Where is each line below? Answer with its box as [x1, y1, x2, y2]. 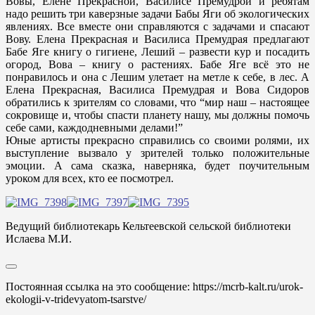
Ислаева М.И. [6, 233, 72, 245]
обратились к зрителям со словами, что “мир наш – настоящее [6, 96, 309, 108]
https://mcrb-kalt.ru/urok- [193, 281, 303, 292]
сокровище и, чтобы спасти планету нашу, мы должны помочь [6, 109, 309, 121]
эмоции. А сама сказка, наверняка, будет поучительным [6, 160, 309, 172]
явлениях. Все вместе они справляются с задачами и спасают [6, 20, 309, 32]
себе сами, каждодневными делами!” [6, 122, 183, 134]
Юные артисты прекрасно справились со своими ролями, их [6, 134, 309, 146]
